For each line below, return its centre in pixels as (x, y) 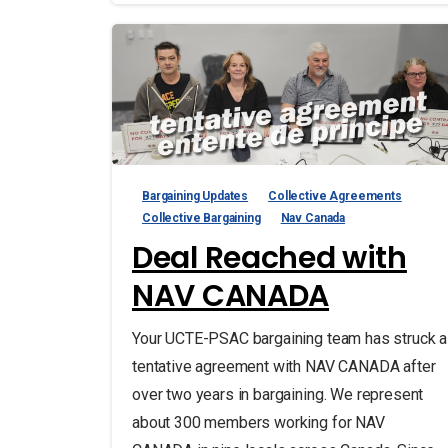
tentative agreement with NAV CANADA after (284, 366)
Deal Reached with (269, 257)
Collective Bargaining (201, 217)
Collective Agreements (335, 195)
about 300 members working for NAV (258, 422)
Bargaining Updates (195, 195)
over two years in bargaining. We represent (278, 394)
